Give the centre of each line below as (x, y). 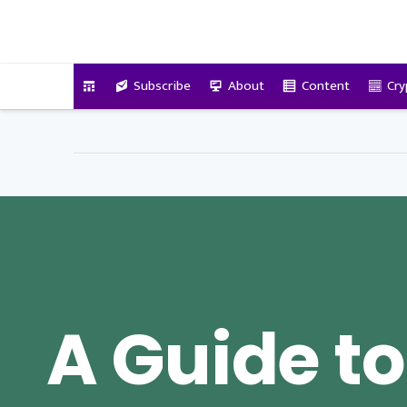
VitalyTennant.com (176, 25)
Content (325, 85)
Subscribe (162, 85)
